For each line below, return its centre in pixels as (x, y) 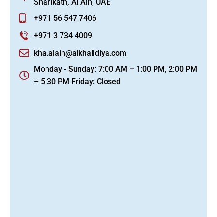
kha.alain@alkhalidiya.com (80, 53)
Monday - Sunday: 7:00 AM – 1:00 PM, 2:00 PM (116, 69)
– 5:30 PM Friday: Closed (77, 82)
